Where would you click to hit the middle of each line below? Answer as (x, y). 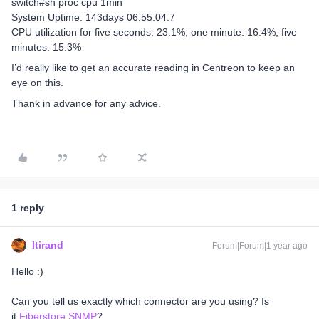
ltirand (48, 245)
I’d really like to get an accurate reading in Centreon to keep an (153, 68)
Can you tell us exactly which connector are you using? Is (140, 301)
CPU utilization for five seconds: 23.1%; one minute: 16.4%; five (154, 32)
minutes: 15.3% (46, 47)
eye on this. (37, 83)
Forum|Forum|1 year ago (260, 246)
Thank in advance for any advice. (86, 103)
